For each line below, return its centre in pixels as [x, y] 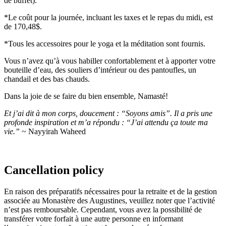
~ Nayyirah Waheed [53, 132]
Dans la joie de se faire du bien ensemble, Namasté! [86, 96]
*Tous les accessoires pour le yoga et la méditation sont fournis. [105, 44]
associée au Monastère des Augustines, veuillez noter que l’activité [109, 200]
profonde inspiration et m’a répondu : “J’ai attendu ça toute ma [106, 123]
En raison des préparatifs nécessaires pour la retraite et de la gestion [110, 191]
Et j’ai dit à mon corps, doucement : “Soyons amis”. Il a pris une [108, 114]
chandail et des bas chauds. [47, 79]
